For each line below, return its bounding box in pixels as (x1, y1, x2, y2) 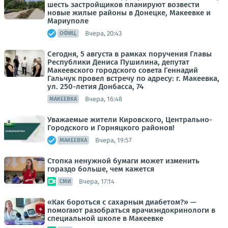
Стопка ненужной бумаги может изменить (47, 156, 199, 165)
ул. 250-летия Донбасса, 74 (47, 82, 144, 91)
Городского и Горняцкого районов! (47, 123, 175, 132)
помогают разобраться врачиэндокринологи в (47, 206, 215, 215)
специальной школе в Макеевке (47, 214, 163, 223)
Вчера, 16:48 (85, 95, 122, 103)
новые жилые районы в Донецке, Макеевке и (47, 8, 211, 17)
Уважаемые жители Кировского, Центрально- (47, 115, 212, 124)
